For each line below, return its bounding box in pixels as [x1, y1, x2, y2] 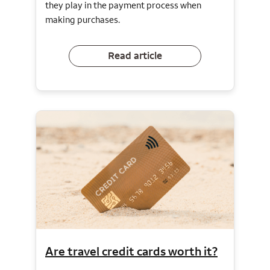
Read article [108, 49, 162, 63]
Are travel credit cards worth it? [45, 243, 218, 259]
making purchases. [45, 13, 120, 25]
